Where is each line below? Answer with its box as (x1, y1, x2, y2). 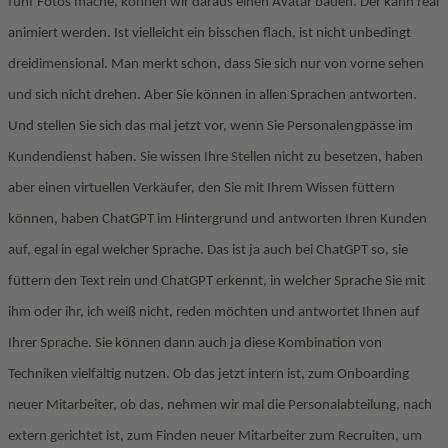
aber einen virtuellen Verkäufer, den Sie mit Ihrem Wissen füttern (8, 181, 395, 196)
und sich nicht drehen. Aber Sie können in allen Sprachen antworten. (8, 88, 417, 103)
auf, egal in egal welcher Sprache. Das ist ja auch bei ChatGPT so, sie (8, 243, 408, 258)
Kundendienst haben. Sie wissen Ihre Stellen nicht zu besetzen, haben (8, 150, 423, 165)
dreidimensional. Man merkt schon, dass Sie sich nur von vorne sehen (8, 57, 424, 72)
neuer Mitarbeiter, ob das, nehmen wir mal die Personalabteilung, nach (8, 398, 432, 413)
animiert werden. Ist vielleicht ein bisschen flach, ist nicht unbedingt (8, 26, 411, 41)
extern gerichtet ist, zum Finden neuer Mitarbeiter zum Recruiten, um (8, 429, 422, 444)
